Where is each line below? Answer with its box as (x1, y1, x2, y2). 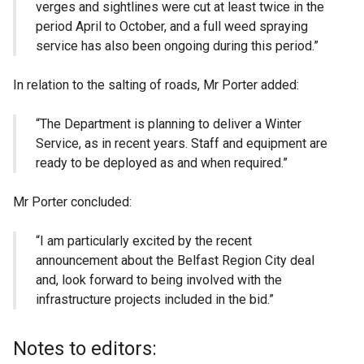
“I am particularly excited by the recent (36, 233, 252, 249)
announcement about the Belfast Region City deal (36, 253, 314, 269)
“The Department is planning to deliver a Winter (36, 116, 301, 132)
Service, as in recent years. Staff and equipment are (36, 136, 327, 152)
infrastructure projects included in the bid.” (36, 292, 274, 308)
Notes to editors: (13, 337, 157, 361)
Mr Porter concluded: (13, 194, 132, 210)
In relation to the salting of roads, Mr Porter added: (13, 77, 299, 93)
